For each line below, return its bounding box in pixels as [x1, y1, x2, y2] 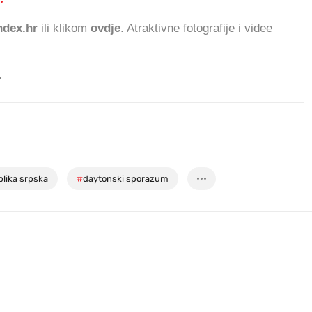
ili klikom [38, 22, 91, 35]
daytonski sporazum [83, 173, 169, 185]
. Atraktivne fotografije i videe [120, 22, 272, 35]
